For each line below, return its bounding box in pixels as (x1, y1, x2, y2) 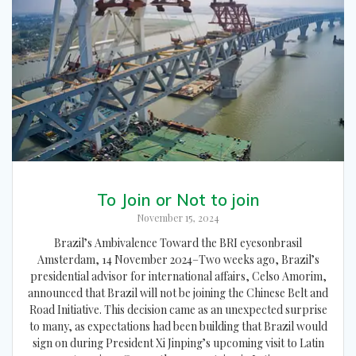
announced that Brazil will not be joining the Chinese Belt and (28, 284, 328, 300)
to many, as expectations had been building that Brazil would (29, 318, 327, 334)
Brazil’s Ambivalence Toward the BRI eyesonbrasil (54, 234, 302, 250)
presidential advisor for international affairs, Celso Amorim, (29, 268, 327, 284)
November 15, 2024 (137, 211, 219, 224)
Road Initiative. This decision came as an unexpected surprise (29, 301, 327, 317)
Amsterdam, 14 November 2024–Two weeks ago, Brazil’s (37, 251, 319, 267)
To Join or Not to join (96, 188, 260, 210)
